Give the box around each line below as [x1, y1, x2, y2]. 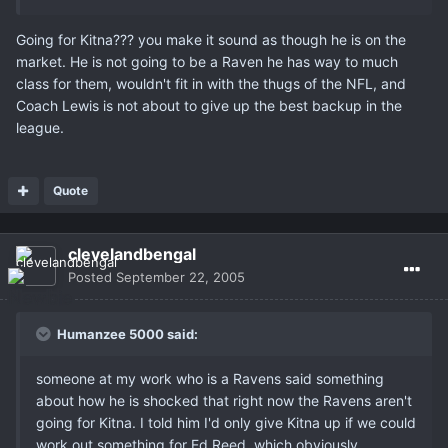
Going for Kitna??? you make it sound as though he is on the [16, 31, 406, 49]
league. [16, 119, 64, 137]
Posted [68, 269, 116, 286]
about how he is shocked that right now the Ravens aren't [36, 392, 412, 410]
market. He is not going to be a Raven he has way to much [16, 53, 398, 71]
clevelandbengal [68, 244, 196, 265]
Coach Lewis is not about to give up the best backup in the [16, 97, 402, 115]
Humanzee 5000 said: [54, 326, 198, 343]
